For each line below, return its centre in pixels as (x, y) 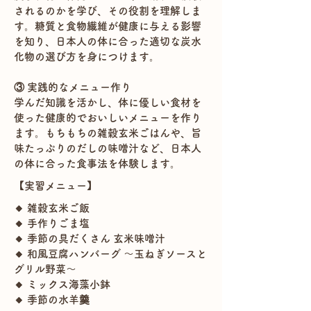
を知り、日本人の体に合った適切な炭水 (108, 41)
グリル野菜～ (45, 269)
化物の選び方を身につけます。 (87, 57)
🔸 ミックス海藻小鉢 (62, 284)
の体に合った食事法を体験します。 (97, 163)
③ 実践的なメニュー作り (73, 87)
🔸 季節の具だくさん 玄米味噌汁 (90, 238)
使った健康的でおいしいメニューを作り (108, 118)
